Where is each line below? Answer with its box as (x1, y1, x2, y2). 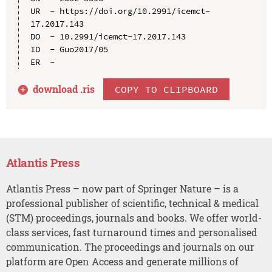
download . (33, 82, 83, 95)
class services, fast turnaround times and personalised (5, 225, 257, 239)
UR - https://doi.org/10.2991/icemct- (30, 5, 210, 16)
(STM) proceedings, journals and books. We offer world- (5, 211, 262, 224)
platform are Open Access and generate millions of (5, 254, 239, 268)
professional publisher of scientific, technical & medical (5, 196, 259, 209)
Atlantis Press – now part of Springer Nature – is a (5, 182, 239, 195)
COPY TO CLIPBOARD (115, 83, 219, 95)
